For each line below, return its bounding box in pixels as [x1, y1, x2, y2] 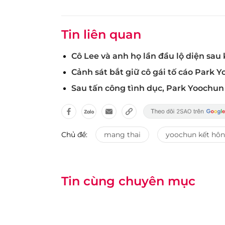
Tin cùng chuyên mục [61, 174, 195, 188]
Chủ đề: [61, 130, 87, 139]
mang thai [104, 130, 141, 139]
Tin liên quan [61, 27, 141, 42]
